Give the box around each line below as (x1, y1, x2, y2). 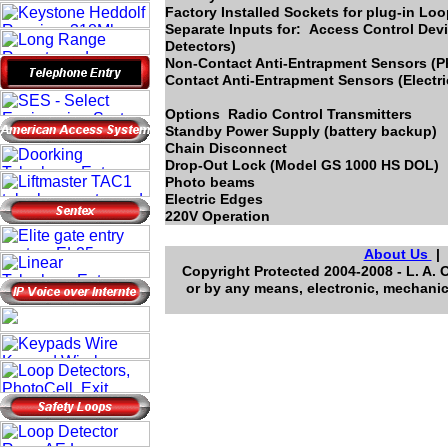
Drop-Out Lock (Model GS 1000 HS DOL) (165, 157, 439, 173)
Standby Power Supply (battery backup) (165, 123, 437, 139)
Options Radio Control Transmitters (165, 106, 412, 122)
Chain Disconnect (165, 140, 287, 156)
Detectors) (165, 38, 236, 54)
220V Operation (165, 208, 270, 224)
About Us (363, 246, 432, 262)
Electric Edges (165, 191, 263, 207)
